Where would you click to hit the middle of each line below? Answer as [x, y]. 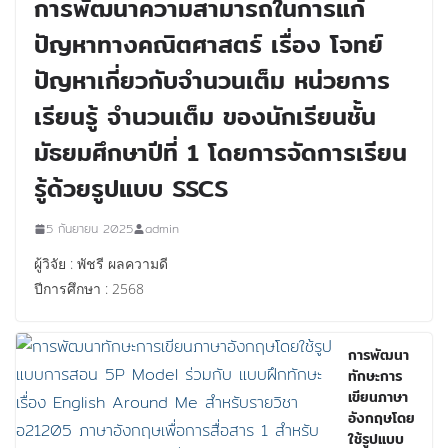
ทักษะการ [375, 376]
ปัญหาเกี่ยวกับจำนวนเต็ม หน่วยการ [212, 80]
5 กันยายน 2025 [89, 228]
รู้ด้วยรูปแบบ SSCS [131, 188]
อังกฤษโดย [381, 418]
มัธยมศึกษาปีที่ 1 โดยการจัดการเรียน [220, 152]
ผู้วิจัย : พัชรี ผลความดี [101, 263]
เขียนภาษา [378, 397]
